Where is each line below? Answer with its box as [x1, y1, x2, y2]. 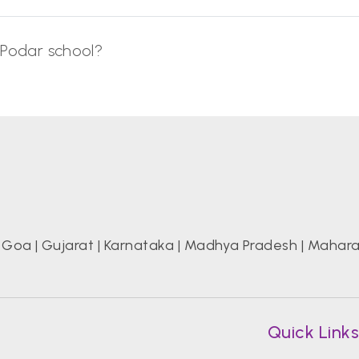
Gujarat [41, 236, 95, 254]
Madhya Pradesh [184, 236, 298, 254]
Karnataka [103, 236, 175, 254]
